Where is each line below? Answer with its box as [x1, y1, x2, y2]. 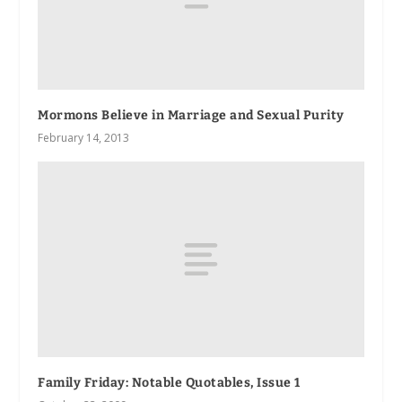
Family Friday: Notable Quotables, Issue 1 [38, 375, 301, 391]
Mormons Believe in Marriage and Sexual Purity [38, 108, 345, 124]
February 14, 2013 [38, 130, 130, 146]
